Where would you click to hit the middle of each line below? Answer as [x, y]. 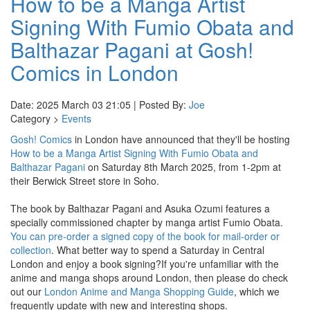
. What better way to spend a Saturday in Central [158, 250]
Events [76, 118]
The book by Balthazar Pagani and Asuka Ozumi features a [140, 208]
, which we [257, 291]
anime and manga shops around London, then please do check [149, 277]
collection [31, 250]
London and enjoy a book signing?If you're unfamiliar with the [145, 264]
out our [27, 291]
